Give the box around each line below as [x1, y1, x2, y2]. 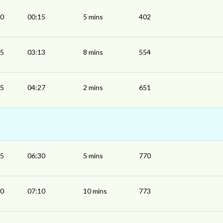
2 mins [83, 83, 103, 92]
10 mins [83, 187, 107, 196]
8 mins [83, 48, 103, 57]
